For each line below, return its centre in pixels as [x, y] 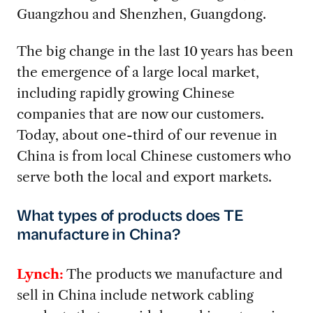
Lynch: [40, 274]
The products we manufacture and [173, 274]
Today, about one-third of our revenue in [147, 135]
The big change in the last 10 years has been [155, 51]
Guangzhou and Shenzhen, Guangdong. [141, 14]
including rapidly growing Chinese [125, 93]
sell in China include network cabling [135, 294]
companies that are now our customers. [140, 114]
